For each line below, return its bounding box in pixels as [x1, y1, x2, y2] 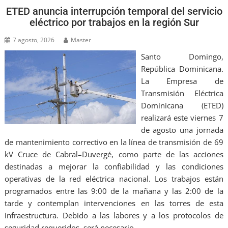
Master [71, 36, 92, 45]
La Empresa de [140, 76, 223, 87]
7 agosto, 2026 [13, 36, 55, 45]
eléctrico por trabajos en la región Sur [29, 16, 199, 29]
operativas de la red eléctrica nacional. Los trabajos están [5, 174, 223, 184]
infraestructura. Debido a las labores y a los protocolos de [5, 210, 223, 221]
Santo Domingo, [140, 51, 223, 62]
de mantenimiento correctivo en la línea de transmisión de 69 [5, 137, 223, 148]
